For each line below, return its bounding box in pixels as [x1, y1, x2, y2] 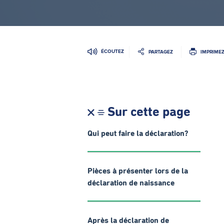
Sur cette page [107, 106, 190, 119]
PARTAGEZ [148, 48, 173, 54]
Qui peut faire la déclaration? [87, 129, 188, 137]
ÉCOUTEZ [101, 48, 124, 54]
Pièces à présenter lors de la [87, 167, 188, 175]
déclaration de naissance [87, 179, 174, 187]
